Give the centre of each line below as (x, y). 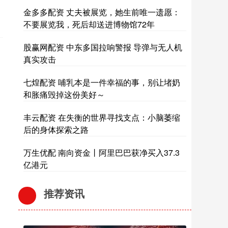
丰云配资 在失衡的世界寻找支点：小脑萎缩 (102, 117)
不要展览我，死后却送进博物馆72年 (89, 24)
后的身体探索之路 (56, 130)
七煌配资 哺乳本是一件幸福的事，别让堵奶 (102, 82)
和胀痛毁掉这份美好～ (64, 94)
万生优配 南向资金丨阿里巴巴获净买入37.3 (102, 152)
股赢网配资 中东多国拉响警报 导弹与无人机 (103, 47)
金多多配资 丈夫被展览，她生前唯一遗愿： (102, 12)
